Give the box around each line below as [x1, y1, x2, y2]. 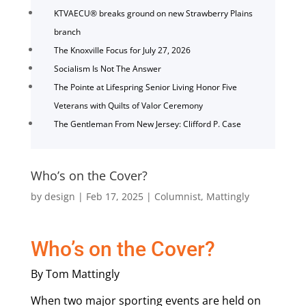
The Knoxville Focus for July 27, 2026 [53, 44, 191, 56]
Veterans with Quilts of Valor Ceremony [53, 99, 203, 111]
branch [53, 25, 81, 38]
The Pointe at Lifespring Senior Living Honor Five [53, 81, 237, 93]
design [44, 189, 75, 203]
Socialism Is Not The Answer [53, 62, 161, 74]
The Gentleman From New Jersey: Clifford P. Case [53, 117, 241, 130]
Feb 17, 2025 [85, 189, 143, 203]
